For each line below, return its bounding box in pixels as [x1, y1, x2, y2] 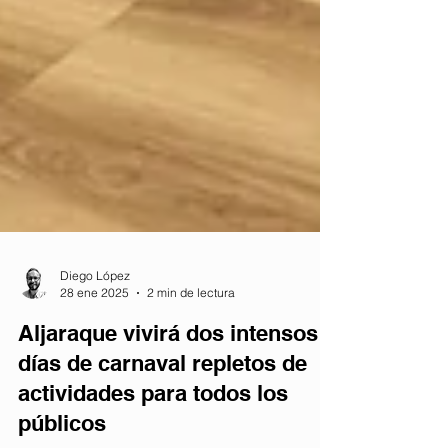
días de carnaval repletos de [18, 394, 307, 420]
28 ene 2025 [60, 329, 129, 344]
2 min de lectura [147, 329, 235, 344]
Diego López [60, 312, 130, 327]
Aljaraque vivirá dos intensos [18, 364, 318, 390]
